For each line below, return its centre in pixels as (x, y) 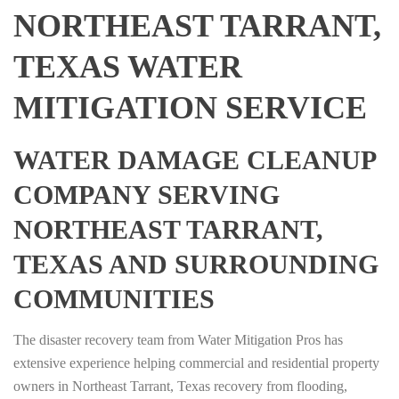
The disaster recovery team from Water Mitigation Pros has (178, 340)
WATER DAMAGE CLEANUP (194, 160)
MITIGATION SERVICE (190, 108)
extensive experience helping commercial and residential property (196, 363)
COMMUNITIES (114, 299)
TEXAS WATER (128, 67)
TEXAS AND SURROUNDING (196, 265)
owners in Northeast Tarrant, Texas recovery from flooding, (180, 387)
